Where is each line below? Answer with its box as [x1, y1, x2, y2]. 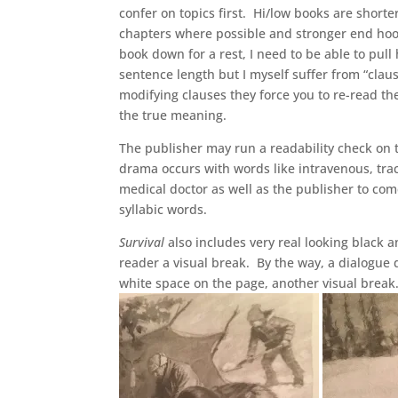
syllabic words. [119, 201, 208, 218]
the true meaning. [119, 107, 227, 123]
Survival [119, 234, 165, 251]
